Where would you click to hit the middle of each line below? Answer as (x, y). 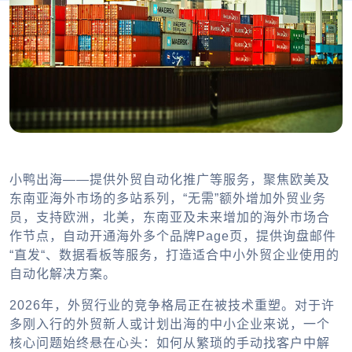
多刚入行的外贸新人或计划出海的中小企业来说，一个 (170, 324)
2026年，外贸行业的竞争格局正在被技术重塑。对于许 (172, 305)
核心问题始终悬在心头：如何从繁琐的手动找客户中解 (170, 343)
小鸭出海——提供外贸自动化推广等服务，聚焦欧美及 (170, 179)
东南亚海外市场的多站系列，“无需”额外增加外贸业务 (168, 198)
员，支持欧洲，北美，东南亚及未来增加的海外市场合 (170, 217)
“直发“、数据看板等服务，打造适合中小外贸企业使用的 (174, 255)
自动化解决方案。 (63, 273)
